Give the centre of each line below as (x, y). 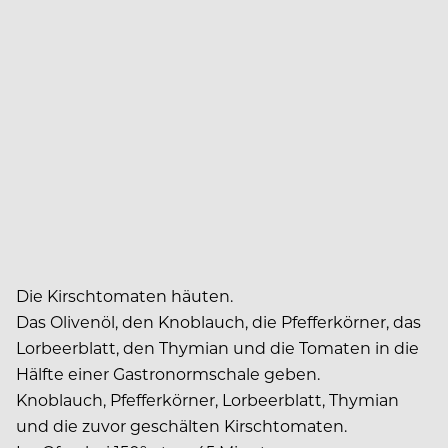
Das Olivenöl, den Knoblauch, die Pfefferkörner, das (218, 321)
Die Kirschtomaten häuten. (124, 295)
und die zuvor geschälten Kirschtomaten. (181, 425)
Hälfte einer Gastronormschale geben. (168, 373)
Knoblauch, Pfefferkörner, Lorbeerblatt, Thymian (207, 399)
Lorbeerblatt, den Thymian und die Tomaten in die (217, 347)
